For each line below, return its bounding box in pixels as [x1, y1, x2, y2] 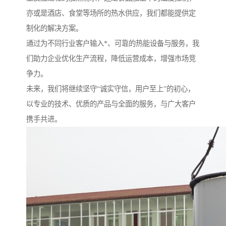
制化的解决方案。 [26, 24, 83, 32]
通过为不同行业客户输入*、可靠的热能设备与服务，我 [26, 39, 199, 47]
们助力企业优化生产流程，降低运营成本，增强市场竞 [26, 54, 196, 63]
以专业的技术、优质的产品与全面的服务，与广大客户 [26, 99, 196, 108]
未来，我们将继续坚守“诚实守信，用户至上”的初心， [26, 84, 195, 93]
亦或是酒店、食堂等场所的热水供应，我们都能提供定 [26, 9, 196, 17]
